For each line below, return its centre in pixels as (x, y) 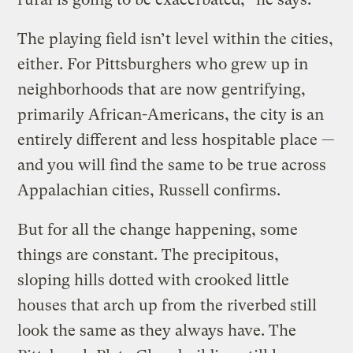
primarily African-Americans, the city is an (171, 114)
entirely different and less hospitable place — (176, 139)
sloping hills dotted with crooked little (154, 280)
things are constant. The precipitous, (149, 255)
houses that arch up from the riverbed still (167, 305)
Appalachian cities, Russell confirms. (149, 190)
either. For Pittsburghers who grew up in (163, 64)
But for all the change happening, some (158, 229)
